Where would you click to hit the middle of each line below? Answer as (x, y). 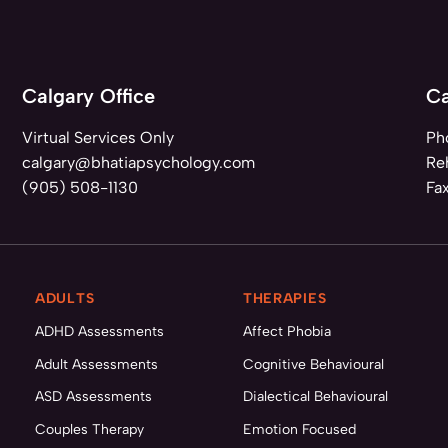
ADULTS (65, 298)
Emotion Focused (299, 429)
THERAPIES (284, 298)
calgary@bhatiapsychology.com (139, 162)
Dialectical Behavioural (315, 396)
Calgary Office (89, 96)
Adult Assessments (97, 364)
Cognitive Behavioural (313, 364)
